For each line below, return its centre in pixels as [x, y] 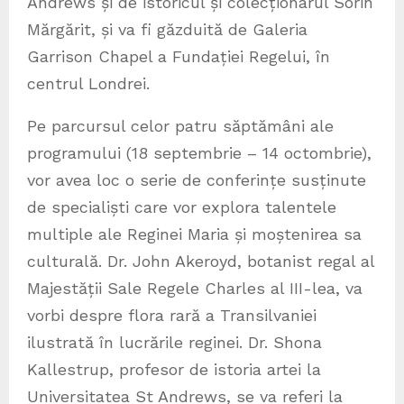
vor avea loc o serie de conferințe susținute [197, 179]
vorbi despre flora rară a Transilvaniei [172, 315]
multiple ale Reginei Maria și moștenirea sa [194, 234]
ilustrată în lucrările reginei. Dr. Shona [174, 342]
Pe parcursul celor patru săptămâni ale [180, 125]
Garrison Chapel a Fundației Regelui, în [179, 56]
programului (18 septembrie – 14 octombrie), [199, 152]
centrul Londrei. [88, 83]
